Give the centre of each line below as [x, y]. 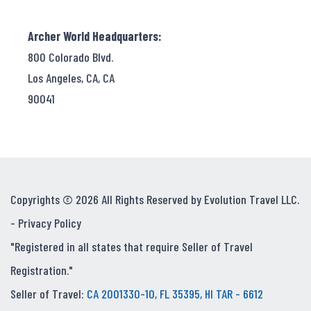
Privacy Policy [50, 223]
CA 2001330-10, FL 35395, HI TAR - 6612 [175, 294]
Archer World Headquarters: [95, 36]
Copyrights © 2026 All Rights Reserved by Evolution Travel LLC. [155, 200]
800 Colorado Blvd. [70, 57]
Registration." [42, 270]
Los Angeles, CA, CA [71, 77]
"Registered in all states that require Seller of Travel [132, 247]
